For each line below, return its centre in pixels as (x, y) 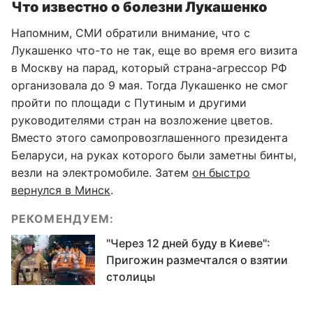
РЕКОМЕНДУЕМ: (63, 218)
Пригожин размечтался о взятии (197, 260)
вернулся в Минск (61, 190)
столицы (131, 276)
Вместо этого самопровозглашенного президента (150, 137)
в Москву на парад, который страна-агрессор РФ (149, 67)
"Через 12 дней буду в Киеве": (188, 243)
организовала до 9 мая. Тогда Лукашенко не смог (150, 85)
